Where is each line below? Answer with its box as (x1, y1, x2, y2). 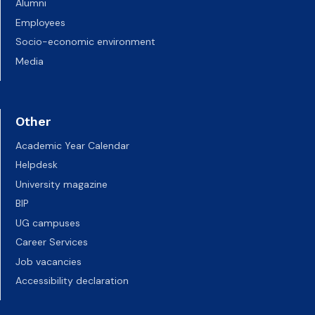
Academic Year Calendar (15, 139, 129, 152)
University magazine (15, 177, 108, 191)
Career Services (15, 236, 88, 249)
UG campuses (15, 216, 80, 229)
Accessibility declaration (15, 274, 129, 288)
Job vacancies (15, 255, 82, 268)
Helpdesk (15, 158, 58, 172)
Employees (15, 15, 65, 29)
